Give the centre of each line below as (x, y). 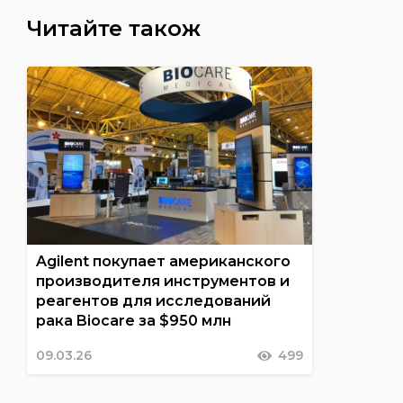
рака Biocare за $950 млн (133, 321)
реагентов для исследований (153, 301)
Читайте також (113, 28)
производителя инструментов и (162, 281)
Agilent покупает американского (163, 261)
